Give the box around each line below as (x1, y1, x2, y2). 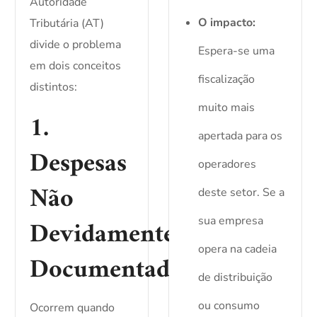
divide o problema (30, 37, 122, 53)
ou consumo (197, 298, 260, 314)
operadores (197, 156, 256, 173)
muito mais (197, 100, 255, 116)
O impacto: (197, 15, 255, 31)
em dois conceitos (30, 58, 122, 74)
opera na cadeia (197, 241, 277, 258)
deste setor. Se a (197, 185, 284, 201)
